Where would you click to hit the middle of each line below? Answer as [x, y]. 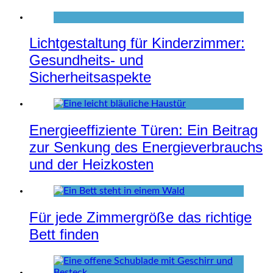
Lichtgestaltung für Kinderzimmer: [137, 43]
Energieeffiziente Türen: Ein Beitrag [144, 130]
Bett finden [64, 235]
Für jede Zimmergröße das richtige [140, 218]
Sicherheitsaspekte [90, 77]
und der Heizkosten [91, 165]
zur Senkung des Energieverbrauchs [146, 147]
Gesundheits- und [86, 60]
